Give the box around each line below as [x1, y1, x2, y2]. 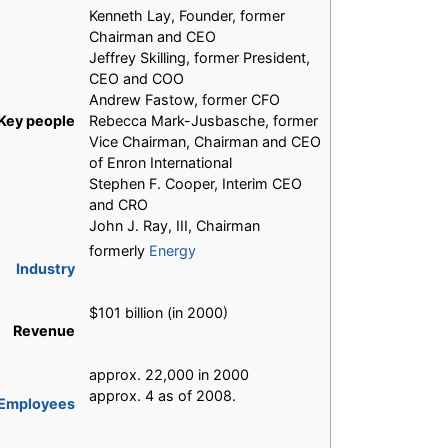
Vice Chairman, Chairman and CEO [89, 133, 321, 151]
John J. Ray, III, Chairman [89, 217, 260, 235]
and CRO [89, 196, 148, 214]
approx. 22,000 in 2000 [89, 366, 249, 384]
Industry [16, 260, 76, 278]
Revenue [13, 322, 76, 340]
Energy [149, 242, 196, 260]
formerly [89, 242, 149, 260]
